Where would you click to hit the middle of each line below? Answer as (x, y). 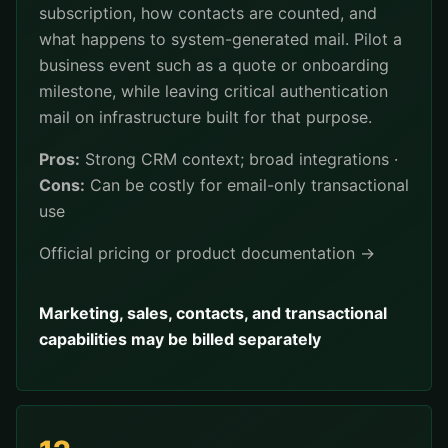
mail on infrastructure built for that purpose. (205, 117)
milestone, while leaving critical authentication (213, 91)
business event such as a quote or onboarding (214, 65)
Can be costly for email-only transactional (247, 185)
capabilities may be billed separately (180, 339)
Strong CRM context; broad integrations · (239, 159)
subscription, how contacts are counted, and (208, 13)
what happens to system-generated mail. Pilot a (220, 39)
